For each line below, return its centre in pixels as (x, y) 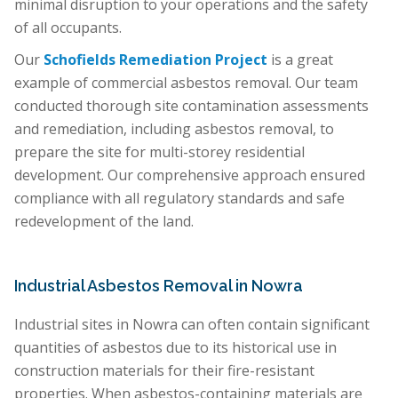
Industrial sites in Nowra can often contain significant (192, 325)
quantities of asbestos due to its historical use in (175, 348)
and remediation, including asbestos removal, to (174, 129)
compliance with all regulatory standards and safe (179, 199)
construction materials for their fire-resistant (164, 371)
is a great (302, 60)
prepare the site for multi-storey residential (159, 152)
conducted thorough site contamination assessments (191, 106)
